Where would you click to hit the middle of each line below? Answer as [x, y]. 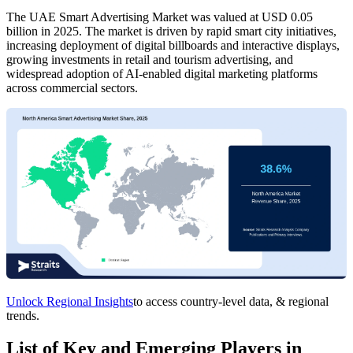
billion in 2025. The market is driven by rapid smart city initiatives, [171, 32]
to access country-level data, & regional [231, 301]
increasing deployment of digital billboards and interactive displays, [173, 46]
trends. [23, 315]
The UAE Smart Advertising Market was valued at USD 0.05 [160, 17]
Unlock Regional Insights [70, 301]
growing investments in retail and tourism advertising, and [150, 60]
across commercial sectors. [72, 88]
